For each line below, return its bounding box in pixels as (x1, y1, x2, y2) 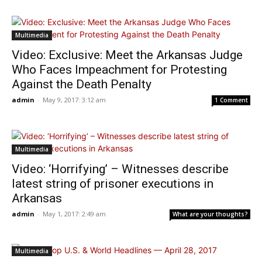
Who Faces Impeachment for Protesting (12, 63, 227, 77)
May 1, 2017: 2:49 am (43, 209, 106, 218)
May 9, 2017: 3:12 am (43, 95, 106, 104)
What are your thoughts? (173, 210, 248, 218)
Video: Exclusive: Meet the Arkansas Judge (12, 48, 243, 62)
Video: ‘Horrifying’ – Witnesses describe (12, 162, 229, 176)
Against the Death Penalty (12, 77, 151, 91)
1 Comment (215, 96, 248, 104)
